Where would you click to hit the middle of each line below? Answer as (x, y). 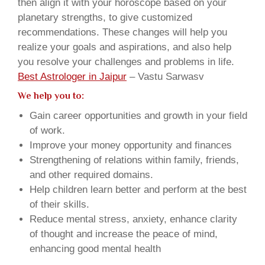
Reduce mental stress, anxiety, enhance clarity (133, 219)
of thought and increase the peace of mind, (124, 234)
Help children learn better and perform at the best (138, 190)
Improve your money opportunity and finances (131, 145)
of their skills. (59, 204)
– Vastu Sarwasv (165, 77)
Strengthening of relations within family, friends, (134, 160)
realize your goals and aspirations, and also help (125, 47)
